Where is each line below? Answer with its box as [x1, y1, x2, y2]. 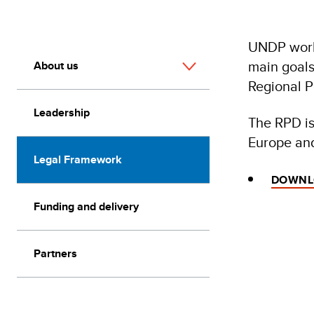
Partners [34, 245, 77, 261]
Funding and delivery [34, 198, 139, 214]
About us [34, 57, 78, 74]
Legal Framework [34, 151, 122, 168]
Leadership [34, 104, 90, 121]
